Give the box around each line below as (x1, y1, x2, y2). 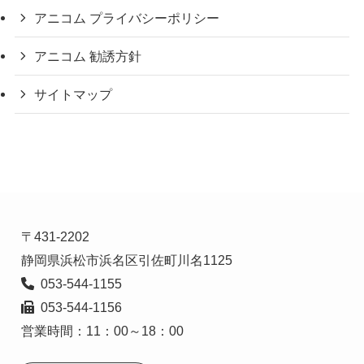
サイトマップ (34, 87, 113, 102)
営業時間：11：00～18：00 (20, 323, 184, 339)
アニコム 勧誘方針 (34, 48, 142, 63)
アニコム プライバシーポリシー (34, 10, 220, 25)
